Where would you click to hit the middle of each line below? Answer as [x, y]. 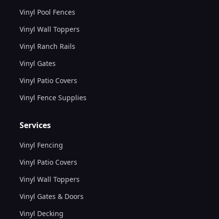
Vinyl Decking [42, 213]
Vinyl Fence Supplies [53, 97]
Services [35, 125]
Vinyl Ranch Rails [47, 46]
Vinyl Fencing [41, 145]
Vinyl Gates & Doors [52, 196]
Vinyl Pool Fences [47, 12]
